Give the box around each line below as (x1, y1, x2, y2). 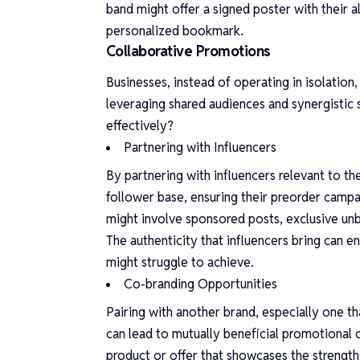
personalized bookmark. (106, 22, 243, 39)
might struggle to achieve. (106, 254, 254, 272)
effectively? (106, 117, 174, 135)
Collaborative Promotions (106, 41, 271, 60)
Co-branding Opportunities (124, 276, 277, 293)
